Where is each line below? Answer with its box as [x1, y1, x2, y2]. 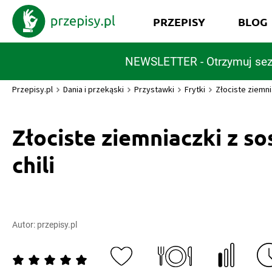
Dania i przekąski [63, 84, 124, 95]
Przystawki [134, 84, 174, 95]
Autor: [12, 220, 37, 229]
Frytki [185, 84, 205, 95]
